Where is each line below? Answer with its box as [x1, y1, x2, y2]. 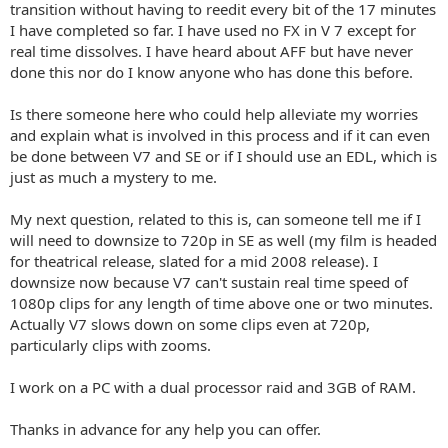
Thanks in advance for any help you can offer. [10, 418, 321, 439]
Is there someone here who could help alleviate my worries [10, 103, 418, 124]
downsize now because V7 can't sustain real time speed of [10, 271, 408, 292]
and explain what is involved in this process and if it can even [10, 124, 430, 145]
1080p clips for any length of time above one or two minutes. [10, 292, 433, 313]
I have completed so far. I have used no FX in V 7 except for [10, 19, 416, 40]
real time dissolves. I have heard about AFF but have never [10, 40, 413, 61]
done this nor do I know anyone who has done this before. [10, 61, 413, 82]
